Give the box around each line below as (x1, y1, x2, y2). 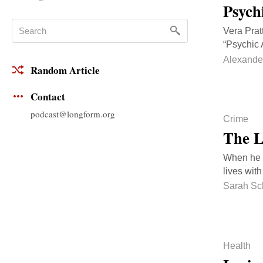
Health (223, 240, 251, 251)
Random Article (31, 63, 100, 78)
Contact (31, 89, 65, 104)
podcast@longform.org (31, 107, 115, 120)
